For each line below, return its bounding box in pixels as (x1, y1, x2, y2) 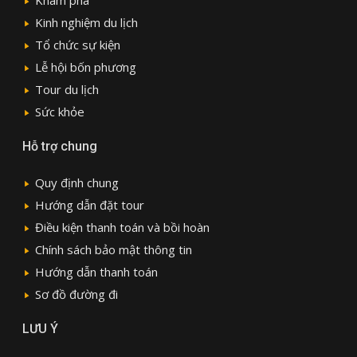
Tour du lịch (34, 80, 99, 97)
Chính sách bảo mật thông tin (34, 241, 192, 257)
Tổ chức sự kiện (34, 36, 120, 53)
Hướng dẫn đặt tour (34, 196, 144, 213)
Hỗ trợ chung (22, 138, 97, 154)
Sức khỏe (34, 103, 84, 120)
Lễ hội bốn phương (34, 58, 136, 75)
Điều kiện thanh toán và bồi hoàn (34, 218, 210, 235)
